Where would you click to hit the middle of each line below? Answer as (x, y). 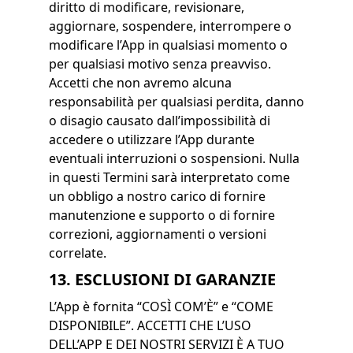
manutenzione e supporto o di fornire (162, 215)
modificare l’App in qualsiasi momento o (168, 45)
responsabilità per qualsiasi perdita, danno (176, 102)
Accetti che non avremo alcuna (140, 83)
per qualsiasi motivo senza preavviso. (160, 64)
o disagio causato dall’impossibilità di (159, 121)
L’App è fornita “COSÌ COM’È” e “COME (161, 307)
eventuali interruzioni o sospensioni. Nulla (174, 158)
